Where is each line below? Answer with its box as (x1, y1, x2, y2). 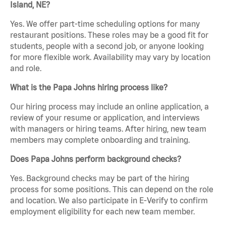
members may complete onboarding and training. (10, 135, 190, 145)
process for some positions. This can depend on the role (10, 185, 213, 194)
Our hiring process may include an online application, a (10, 102, 209, 111)
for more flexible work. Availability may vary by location (10, 52, 210, 62)
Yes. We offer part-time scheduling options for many (10, 19, 200, 29)
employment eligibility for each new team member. (10, 207, 195, 216)
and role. (10, 64, 41, 73)
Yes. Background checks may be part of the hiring (10, 174, 189, 183)
